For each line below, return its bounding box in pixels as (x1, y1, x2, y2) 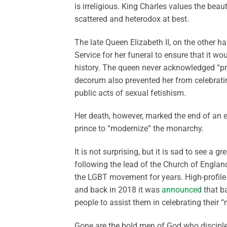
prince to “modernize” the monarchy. (74, 124, 204, 134)
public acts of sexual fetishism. (74, 88, 186, 98)
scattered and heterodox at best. (74, 14, 189, 24)
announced (162, 185, 202, 195)
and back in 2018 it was (74, 185, 162, 195)
